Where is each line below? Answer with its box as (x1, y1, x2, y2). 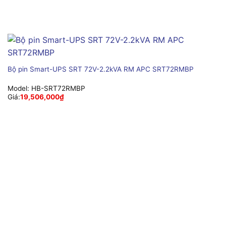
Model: (7, 84, 31, 93)
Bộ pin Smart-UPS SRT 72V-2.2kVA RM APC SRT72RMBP (7, 65, 194, 73)
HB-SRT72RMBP (31, 84, 85, 93)
